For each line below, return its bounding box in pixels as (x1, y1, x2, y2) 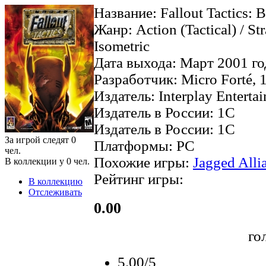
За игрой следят (5, 134, 71, 145)
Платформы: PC (94, 137, 195, 154)
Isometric (94, 37, 150, 54)
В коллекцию (28, 176, 83, 186)
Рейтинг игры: (94, 170, 183, 187)
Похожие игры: (94, 154, 193, 170)
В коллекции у (5, 156, 66, 166)
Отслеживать (28, 186, 82, 197)
